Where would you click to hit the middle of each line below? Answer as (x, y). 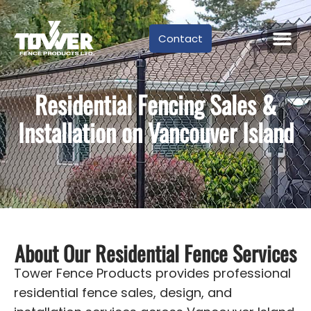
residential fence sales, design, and (123, 293)
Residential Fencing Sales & (155, 104)
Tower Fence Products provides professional (152, 273)
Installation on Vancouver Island (155, 132)
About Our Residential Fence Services (155, 253)
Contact (181, 38)
